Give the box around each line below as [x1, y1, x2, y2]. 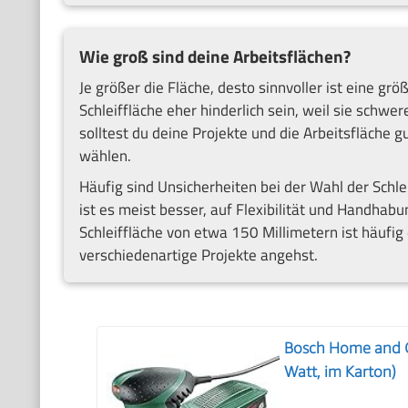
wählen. [78, 144, 131, 168]
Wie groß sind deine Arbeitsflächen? [78, 43, 351, 69]
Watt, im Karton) [284, 362, 397, 381]
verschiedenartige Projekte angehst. [78, 242, 318, 267]
